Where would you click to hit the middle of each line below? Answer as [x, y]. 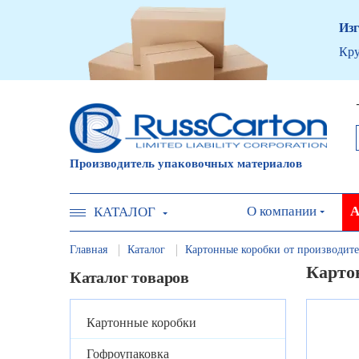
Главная [89, 250]
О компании [282, 211]
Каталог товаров [129, 278]
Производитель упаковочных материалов [186, 163]
